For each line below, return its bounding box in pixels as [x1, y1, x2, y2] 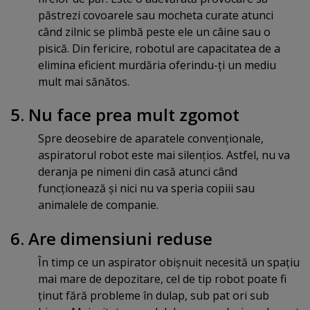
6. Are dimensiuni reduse [10, 226, 212, 250]
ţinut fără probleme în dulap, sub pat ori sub [38, 287, 269, 303]
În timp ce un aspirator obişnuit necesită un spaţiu [38, 254, 300, 270]
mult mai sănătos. [38, 74, 129, 90]
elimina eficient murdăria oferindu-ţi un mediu [38, 57, 276, 73]
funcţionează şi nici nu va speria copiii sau [38, 181, 255, 197]
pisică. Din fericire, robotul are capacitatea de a [38, 41, 280, 57]
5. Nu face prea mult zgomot [10, 103, 239, 127]
